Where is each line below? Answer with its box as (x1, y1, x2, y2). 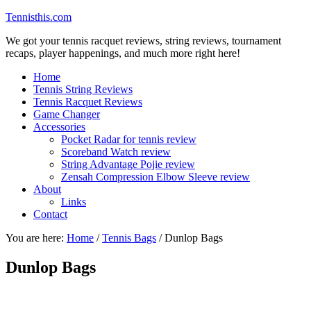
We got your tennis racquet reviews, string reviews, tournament (6, 35, 281, 47)
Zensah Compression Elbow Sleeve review (61, 171, 250, 183)
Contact (33, 208, 67, 220)
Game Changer (33, 108, 100, 120)
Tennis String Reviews (33, 83, 133, 95)
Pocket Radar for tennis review (61, 133, 196, 145)
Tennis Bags (102, 232, 156, 244)
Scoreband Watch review (61, 146, 171, 158)
